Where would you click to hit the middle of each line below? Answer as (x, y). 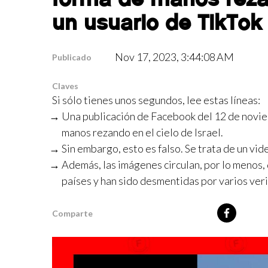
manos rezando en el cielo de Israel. (142, 132)
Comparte (72, 213)
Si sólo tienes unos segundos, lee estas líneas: (156, 100)
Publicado (72, 57)
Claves (65, 86)
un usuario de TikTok (157, 22)
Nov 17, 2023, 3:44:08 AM (175, 57)
